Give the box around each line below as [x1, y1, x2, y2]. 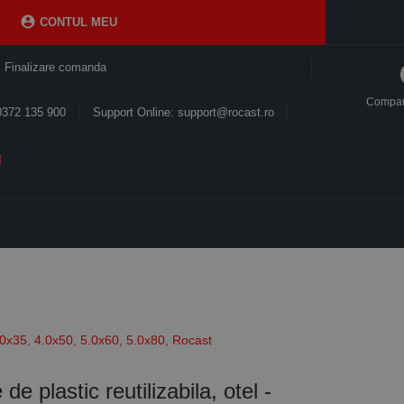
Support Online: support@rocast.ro [93, 106, 274, 119]
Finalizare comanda [4, 60, 106, 74]
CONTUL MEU [36, 15, 117, 29]
